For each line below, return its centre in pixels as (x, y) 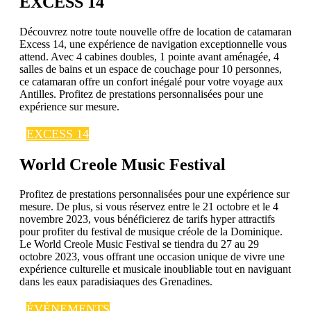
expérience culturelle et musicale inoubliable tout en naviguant (155, 269)
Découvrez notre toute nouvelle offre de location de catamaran (155, 32)
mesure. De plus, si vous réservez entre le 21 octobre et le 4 (149, 207)
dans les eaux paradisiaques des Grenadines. (116, 282)
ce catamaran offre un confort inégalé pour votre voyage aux (151, 82)
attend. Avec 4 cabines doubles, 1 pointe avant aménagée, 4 (149, 57)
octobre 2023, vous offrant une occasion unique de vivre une (152, 257)
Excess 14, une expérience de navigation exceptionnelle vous (153, 44)
